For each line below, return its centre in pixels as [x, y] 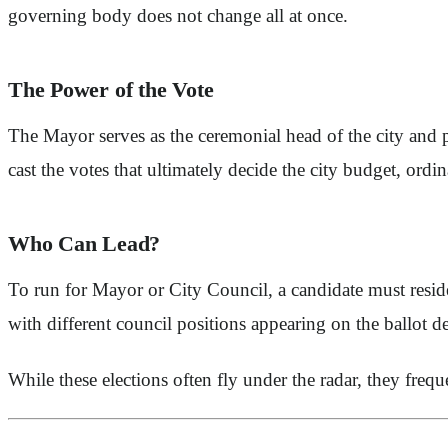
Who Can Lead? [84, 244]
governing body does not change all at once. [178, 16]
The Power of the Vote [111, 90]
